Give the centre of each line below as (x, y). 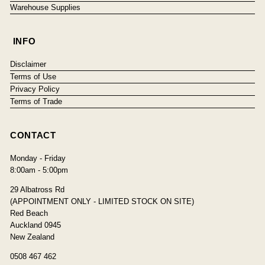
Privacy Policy (35, 89)
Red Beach (29, 214)
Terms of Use (33, 77)
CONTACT (33, 135)
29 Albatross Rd (37, 190)
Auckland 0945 (35, 225)
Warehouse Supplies (45, 7)
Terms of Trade (36, 102)
